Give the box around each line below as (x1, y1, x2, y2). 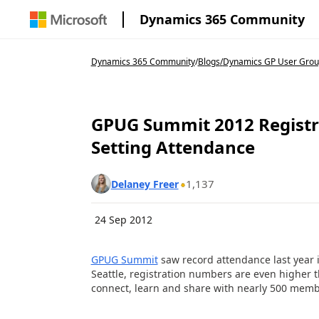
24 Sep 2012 (94, 213, 152, 226)
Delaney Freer (110, 177, 179, 191)
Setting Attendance (90, 135, 255, 159)
